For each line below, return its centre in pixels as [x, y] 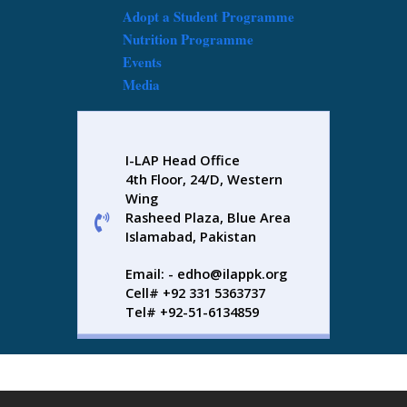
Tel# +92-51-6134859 [192, 312]
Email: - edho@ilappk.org [206, 274]
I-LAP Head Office [183, 160]
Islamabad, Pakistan [191, 237]
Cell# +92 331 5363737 [195, 293]
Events [142, 62]
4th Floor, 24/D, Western [204, 179]
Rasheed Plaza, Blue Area [208, 218]
